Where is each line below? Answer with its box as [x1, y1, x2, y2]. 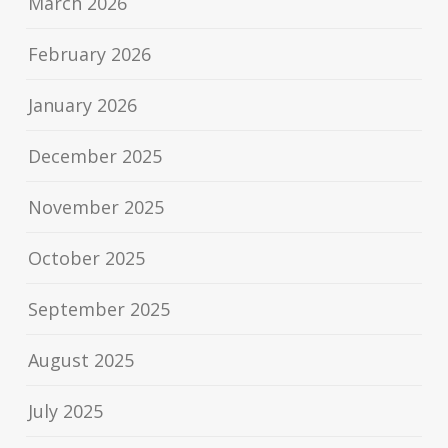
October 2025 [28, 246, 146, 271]
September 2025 [28, 297, 171, 322]
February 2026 [28, 42, 152, 67]
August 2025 [28, 348, 135, 373]
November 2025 [28, 195, 165, 220]
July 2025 [28, 399, 104, 424]
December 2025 [28, 144, 163, 169]
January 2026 [28, 93, 138, 118]
